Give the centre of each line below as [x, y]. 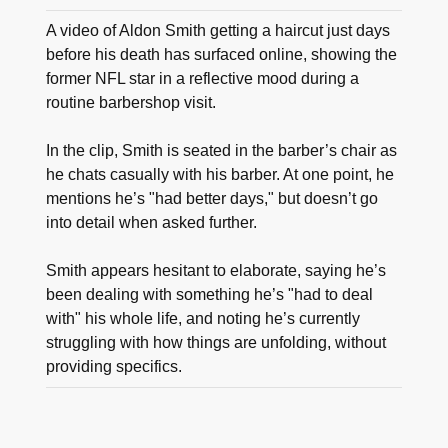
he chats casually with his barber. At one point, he [220, 175]
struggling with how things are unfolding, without [216, 343]
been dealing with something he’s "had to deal [209, 295]
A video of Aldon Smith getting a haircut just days [218, 31]
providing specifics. [114, 367]
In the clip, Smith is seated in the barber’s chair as [221, 151]
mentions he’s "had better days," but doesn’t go [212, 199]
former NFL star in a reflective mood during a [202, 79]
